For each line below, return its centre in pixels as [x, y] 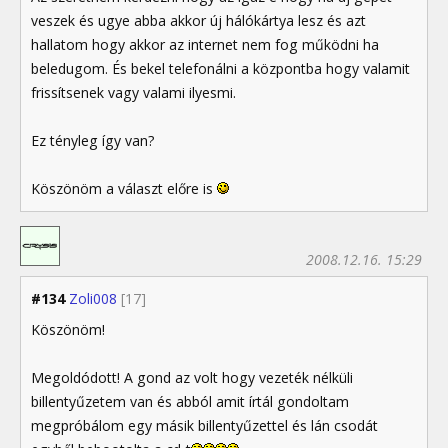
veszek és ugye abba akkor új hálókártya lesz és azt [198, 20]
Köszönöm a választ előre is [124, 188]
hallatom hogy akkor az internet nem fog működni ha [205, 44]
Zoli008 [93, 299]
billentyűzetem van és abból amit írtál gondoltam [190, 402]
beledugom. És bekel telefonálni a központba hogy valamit [220, 68]
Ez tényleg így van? [93, 140]
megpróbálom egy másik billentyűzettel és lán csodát [204, 426]
